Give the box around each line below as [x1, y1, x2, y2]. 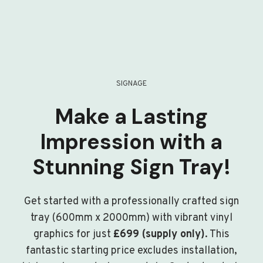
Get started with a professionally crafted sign [24, 194, 239, 208]
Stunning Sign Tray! [32, 153, 231, 181]
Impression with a [41, 127, 222, 156]
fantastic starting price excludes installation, [26, 244, 237, 258]
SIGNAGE [116, 79, 147, 89]
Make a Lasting [55, 102, 208, 130]
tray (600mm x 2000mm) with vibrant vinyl [31, 211, 232, 225]
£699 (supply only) [113, 227, 205, 241]
